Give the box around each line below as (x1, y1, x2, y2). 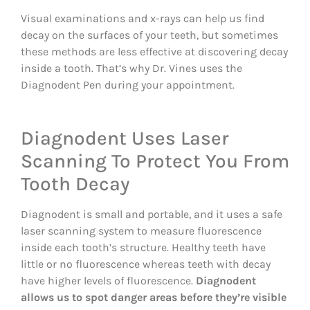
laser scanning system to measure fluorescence (21, 224, 262, 237)
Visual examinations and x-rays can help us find (21, 11, 264, 25)
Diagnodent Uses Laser (21, 126, 228, 149)
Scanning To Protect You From (21, 149, 289, 172)
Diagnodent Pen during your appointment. (21, 77, 235, 91)
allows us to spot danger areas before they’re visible (21, 290, 286, 304)
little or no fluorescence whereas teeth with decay (21, 257, 271, 271)
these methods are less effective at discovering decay (21, 44, 288, 58)
